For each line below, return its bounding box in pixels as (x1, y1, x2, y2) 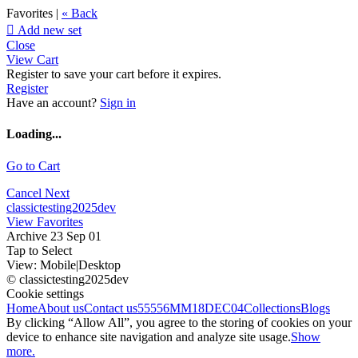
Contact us (84, 300, 137, 315)
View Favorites (6, 214, 83, 229)
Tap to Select (6, 243, 72, 257)
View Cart (6, 53, 58, 66)
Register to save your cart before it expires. (6, 67, 221, 81)
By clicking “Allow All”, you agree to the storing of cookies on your (6, 315, 352, 329)
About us (38, 300, 84, 315)
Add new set (14, 23, 82, 37)
